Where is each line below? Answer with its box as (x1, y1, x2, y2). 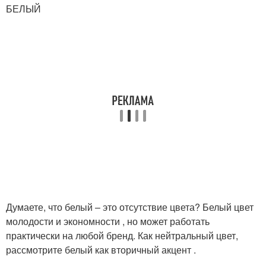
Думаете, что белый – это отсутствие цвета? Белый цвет (6, 200, 254, 214)
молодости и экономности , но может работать (6, 214, 210, 228)
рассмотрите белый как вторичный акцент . (6, 243, 196, 256)
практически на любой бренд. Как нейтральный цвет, (6, 229, 238, 242)
